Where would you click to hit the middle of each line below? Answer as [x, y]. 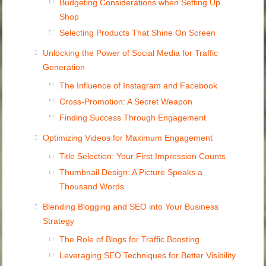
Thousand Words [92, 187]
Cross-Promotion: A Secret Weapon [126, 102]
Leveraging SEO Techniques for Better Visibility [148, 256]
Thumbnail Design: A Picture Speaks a [131, 172]
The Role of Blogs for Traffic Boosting [130, 240]
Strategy [59, 221]
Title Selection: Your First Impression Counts [143, 156]
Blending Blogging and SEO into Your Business [131, 207]
